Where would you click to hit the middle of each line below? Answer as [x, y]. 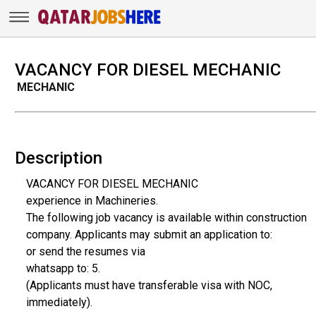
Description [58, 158]
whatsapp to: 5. [63, 268]
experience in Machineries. [92, 200]
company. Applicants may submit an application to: [149, 234]
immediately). [59, 302]
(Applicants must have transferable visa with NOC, [149, 285]
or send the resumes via [85, 251]
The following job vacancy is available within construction [166, 217]
